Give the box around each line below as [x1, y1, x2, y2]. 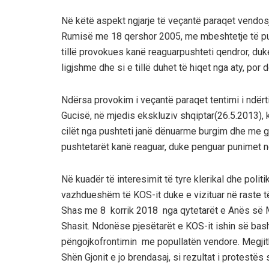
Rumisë [61, 30, 93, 42]
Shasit [61, 220, 88, 232]
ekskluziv [138, 109, 178, 121]
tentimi [210, 94, 239, 106]
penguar [192, 141, 225, 153]
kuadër [76, 173, 104, 185]
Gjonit [85, 251, 108, 263]
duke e [161, 189, 194, 201]
